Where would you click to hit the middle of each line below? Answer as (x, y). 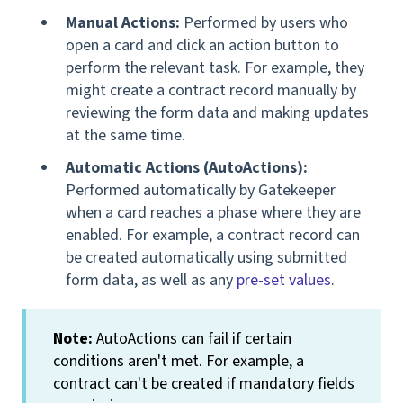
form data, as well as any (151, 280)
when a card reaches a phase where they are (213, 212)
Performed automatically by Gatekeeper (201, 190)
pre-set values (284, 280)
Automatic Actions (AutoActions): (187, 167)
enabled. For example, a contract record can (213, 235)
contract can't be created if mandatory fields (204, 383)
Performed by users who (264, 22)
